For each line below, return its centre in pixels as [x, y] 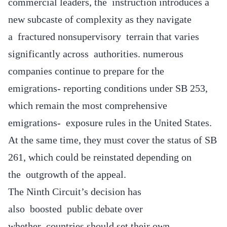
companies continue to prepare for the [86, 71]
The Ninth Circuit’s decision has [75, 191]
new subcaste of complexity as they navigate [100, 19]
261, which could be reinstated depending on [100, 157]
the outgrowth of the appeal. [68, 174]
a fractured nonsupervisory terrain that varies [104, 36]
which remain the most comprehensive [88, 105]
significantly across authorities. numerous [96, 53]
